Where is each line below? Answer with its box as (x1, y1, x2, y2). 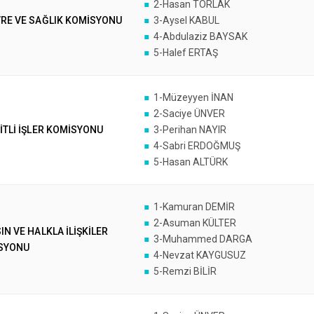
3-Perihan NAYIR (153, 124, 226, 135)
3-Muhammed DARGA (153, 233, 252, 245)
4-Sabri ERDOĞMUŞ (153, 140, 240, 151)
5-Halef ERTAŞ (153, 47, 218, 58)
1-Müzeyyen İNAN (153, 92, 233, 103)
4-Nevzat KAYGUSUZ (153, 250, 246, 261)
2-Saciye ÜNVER (153, 108, 225, 119)
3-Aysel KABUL (153, 15, 219, 26)
